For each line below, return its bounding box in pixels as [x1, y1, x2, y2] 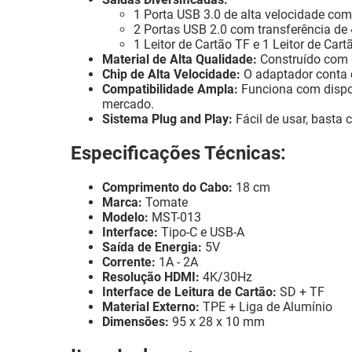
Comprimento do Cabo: [102, 180, 233, 196]
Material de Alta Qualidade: [102, 52, 257, 68]
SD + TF [277, 284, 324, 300]
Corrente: [102, 255, 156, 270]
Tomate [142, 195, 188, 211]
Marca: [102, 195, 142, 211]
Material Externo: [102, 299, 200, 315]
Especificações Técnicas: [71, 142, 286, 165]
